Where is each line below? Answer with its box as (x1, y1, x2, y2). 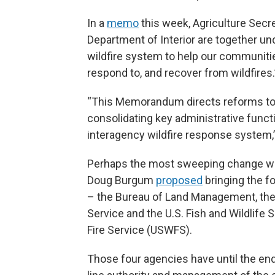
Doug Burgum (87, 174, 156, 187)
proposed (156, 174, 203, 187)
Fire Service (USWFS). (87, 223, 192, 237)
